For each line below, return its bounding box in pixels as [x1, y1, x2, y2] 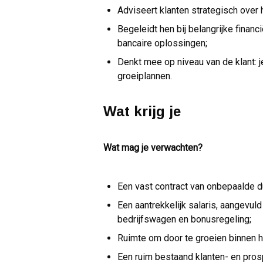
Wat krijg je [103, 103, 181, 120]
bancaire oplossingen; [117, 38, 207, 49]
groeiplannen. [117, 70, 172, 82]
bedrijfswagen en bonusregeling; [117, 214, 251, 225]
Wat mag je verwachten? [103, 142, 203, 154]
